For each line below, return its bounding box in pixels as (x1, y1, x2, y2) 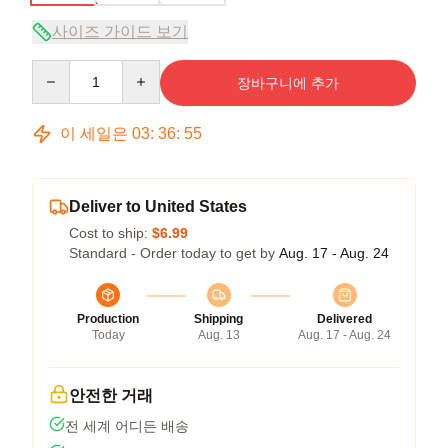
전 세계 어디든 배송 (65, 417, 189, 434)
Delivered (317, 311, 372, 326)
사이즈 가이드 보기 (52, 22, 188, 40)
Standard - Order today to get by (69, 244, 279, 261)
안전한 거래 (69, 386, 153, 404)
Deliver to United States (69, 197, 247, 215)
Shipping (194, 311, 243, 326)
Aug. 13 (197, 327, 240, 342)
